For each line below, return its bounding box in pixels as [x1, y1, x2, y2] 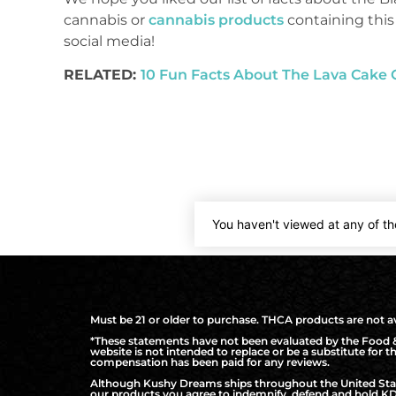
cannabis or [64, 11, 148, 28]
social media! [64, 32, 155, 49]
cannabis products [148, 11, 284, 28]
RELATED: [64, 66, 141, 84]
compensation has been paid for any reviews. [90, 354, 330, 369]
